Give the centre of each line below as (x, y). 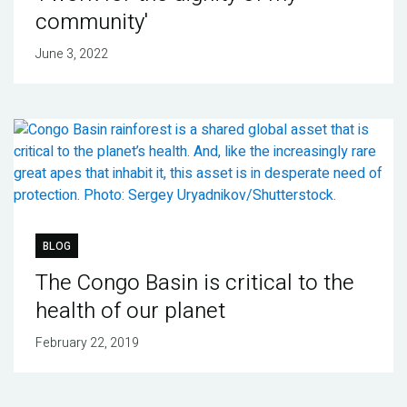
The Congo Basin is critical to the (194, 283)
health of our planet (130, 312)
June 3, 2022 (71, 54)
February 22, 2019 (87, 343)
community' (91, 22)
